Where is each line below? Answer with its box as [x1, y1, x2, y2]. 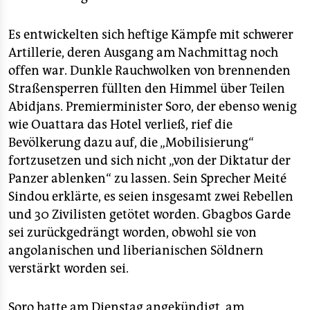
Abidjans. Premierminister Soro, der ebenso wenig [8, 99, 297, 114]
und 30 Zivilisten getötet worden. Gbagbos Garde [8, 207, 291, 222]
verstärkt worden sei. [8, 261, 129, 276]
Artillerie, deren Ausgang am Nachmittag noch [8, 45, 278, 60]
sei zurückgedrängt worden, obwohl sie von [8, 225, 257, 240]
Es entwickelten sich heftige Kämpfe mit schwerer [8, 27, 293, 42]
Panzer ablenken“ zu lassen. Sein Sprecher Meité [8, 171, 286, 186]
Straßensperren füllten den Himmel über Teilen [8, 81, 285, 96]
